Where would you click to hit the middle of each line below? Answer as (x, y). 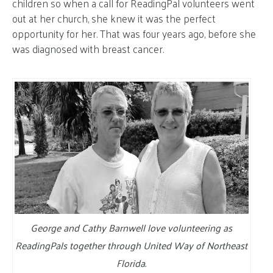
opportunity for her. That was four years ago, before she (134, 34)
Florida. (132, 263)
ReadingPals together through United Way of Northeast (132, 245)
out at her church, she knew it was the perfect (114, 18)
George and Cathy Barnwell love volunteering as (132, 227)
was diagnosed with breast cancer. (88, 49)
